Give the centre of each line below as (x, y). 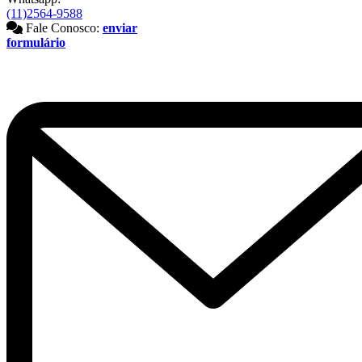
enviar (120, 28)
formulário (36, 43)
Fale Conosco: (61, 28)
